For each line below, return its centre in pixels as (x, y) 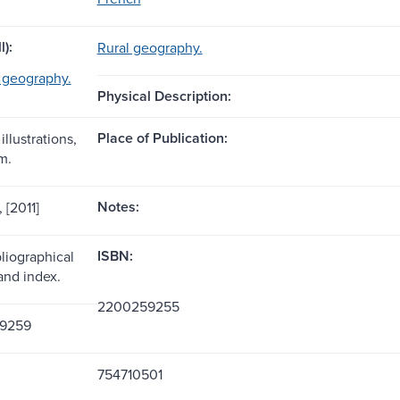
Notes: (118, 206)
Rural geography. (150, 47)
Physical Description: (164, 96)
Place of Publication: (162, 137)
